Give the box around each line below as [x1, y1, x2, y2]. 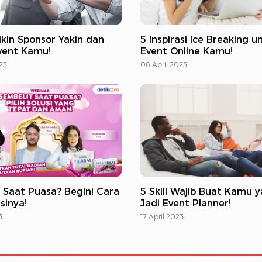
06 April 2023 [140, 60, 187, 70]
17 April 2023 [140, 212, 184, 221]
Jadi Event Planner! [140, 197, 231, 209]
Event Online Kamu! [140, 46, 233, 57]
